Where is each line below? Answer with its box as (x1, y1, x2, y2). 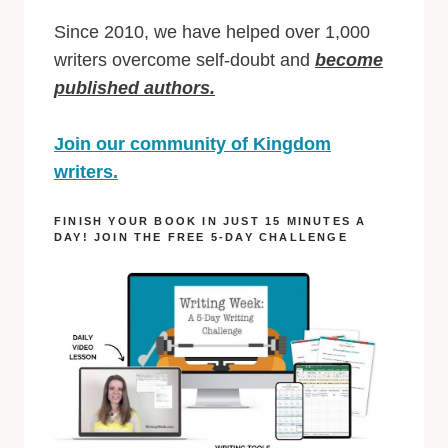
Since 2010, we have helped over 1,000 (54, 21, 370, 42)
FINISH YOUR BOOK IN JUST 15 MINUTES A (54, 214, 367, 227)
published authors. (54, 77, 215, 98)
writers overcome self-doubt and (54, 49, 315, 70)
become (315, 49, 383, 70)
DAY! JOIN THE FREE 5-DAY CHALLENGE (54, 230, 348, 243)
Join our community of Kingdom (54, 133, 331, 154)
